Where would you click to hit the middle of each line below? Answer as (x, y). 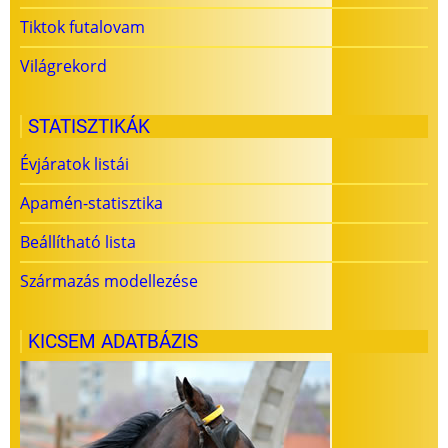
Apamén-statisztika (91, 203)
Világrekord (63, 66)
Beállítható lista (78, 242)
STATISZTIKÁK (89, 127)
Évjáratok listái (74, 164)
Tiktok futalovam (82, 27)
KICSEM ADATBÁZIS (113, 342)
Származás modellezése (109, 281)
